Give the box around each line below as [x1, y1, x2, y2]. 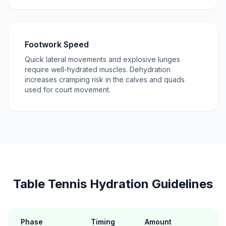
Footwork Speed [25, 39, 89, 49]
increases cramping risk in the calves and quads [25, 75, 185, 84]
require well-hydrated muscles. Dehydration [25, 65, 171, 74]
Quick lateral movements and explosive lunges [25, 55, 180, 64]
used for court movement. [25, 85, 110, 94]
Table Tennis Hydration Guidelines [13, 177, 213, 191]
